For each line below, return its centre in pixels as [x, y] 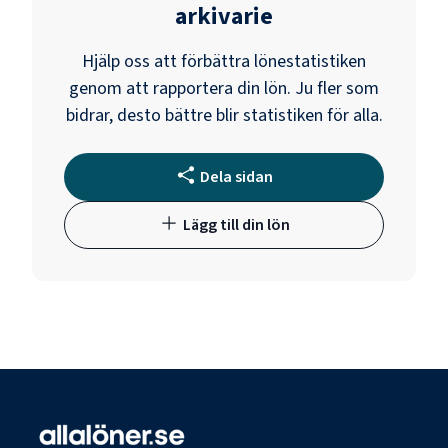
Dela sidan [236, 176]
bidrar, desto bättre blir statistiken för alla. [224, 115]
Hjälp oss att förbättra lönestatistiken [224, 61]
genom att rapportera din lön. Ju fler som [224, 88]
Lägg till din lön [236, 224]
